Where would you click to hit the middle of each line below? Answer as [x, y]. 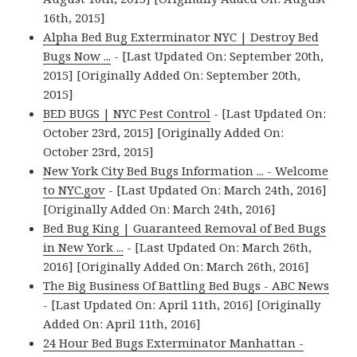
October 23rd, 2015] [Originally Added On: [164, 133]
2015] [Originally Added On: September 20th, [172, 75]
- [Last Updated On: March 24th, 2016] [216, 190]
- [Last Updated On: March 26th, [218, 247]
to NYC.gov [75, 190]
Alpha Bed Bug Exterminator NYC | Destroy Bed [181, 37]
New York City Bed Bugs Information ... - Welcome [186, 171]
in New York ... [84, 247]
